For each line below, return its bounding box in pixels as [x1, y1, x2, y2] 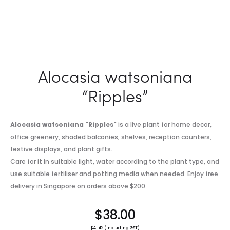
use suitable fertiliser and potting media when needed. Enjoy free [10, 169, 218, 178]
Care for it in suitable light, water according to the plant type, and [10, 157, 219, 166]
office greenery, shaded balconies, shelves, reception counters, [10, 132, 212, 141]
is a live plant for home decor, [117, 120, 212, 129]
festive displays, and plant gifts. [10, 145, 112, 154]
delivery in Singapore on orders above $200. [10, 182, 147, 190]
